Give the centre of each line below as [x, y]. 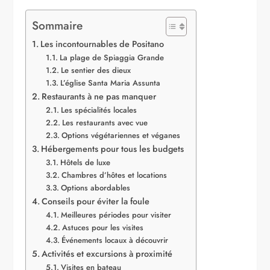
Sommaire [58, 25]
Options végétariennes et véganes [121, 135]
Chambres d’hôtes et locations [114, 175]
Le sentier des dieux [96, 70]
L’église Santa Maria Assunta [110, 83]
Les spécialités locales [99, 110]
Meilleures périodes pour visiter [116, 215]
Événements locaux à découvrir [115, 240]
